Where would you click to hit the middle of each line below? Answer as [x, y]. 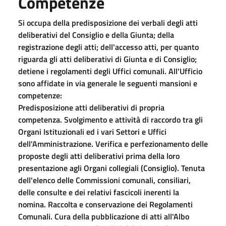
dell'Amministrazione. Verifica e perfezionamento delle [113, 144]
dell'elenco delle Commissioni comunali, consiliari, [104, 180]
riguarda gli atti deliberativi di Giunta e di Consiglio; [107, 59]
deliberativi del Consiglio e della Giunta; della [96, 35]
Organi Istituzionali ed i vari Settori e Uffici [92, 131]
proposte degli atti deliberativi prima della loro [99, 156]
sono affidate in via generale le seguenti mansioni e [108, 83]
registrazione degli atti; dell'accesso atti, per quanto [108, 47]
